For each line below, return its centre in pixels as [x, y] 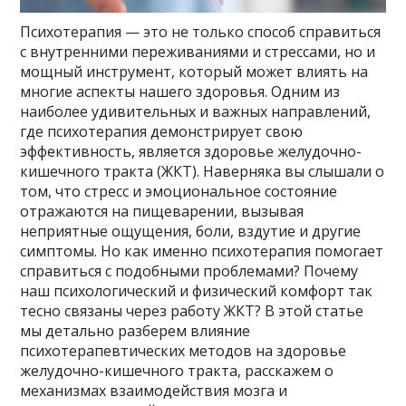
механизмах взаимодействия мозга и [154, 390]
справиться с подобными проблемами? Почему [189, 271]
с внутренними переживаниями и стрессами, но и [198, 51]
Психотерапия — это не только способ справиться [201, 31]
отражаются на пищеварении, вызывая [162, 211]
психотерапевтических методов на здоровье [184, 350]
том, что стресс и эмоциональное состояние [179, 191]
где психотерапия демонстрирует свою [162, 131]
